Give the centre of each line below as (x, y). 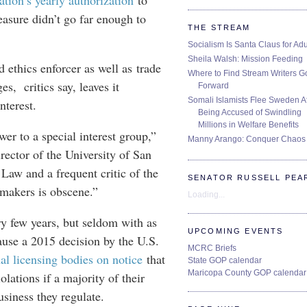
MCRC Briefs (212, 248)
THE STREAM (219, 27)
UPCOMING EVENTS (236, 231)
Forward (213, 85)
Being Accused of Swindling (250, 112)
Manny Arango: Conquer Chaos (247, 139)
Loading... (206, 194)
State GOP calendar (225, 261)
